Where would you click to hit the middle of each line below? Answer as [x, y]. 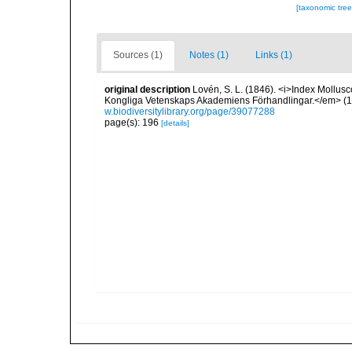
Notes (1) [209, 55]
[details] [175, 123]
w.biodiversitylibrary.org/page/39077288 [190, 112]
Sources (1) [138, 55]
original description [147, 90]
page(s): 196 [133, 123]
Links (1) [274, 55]
